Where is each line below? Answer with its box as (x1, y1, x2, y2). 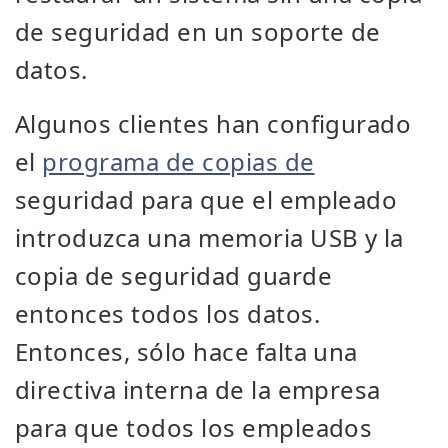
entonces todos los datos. (15, 297, 320, 330)
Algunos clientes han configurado (15, 107, 412, 140)
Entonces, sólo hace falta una (15, 335, 358, 368)
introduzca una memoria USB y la (15, 221, 404, 254)
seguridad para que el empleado (15, 183, 398, 216)
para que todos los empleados (15, 411, 373, 444)
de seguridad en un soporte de (15, 15, 381, 48)
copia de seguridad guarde (15, 259, 332, 292)
